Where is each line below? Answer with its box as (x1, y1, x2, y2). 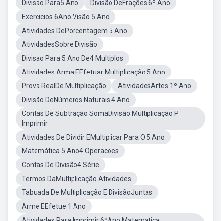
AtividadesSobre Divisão (22, 40, 97, 48)
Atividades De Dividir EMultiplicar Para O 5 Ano (22, 133, 165, 141)
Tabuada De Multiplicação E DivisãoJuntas (22, 188, 152, 196)
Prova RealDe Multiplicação (22, 82, 106, 90)
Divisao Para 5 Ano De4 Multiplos (22, 54, 123, 62)
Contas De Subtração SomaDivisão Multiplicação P (22, 110, 179, 117)
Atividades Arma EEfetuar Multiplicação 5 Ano (22, 68, 165, 76)
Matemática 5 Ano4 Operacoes (22, 147, 119, 155)
